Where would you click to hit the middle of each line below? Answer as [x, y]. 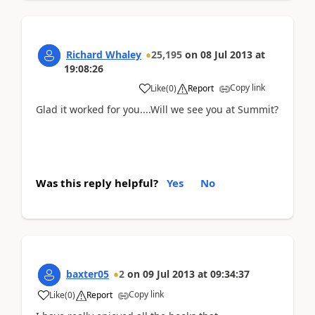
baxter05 [88, 274]
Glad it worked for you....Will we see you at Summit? [157, 109]
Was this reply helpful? [97, 182]
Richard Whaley [104, 54]
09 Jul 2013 [169, 274]
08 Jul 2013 [226, 54]
